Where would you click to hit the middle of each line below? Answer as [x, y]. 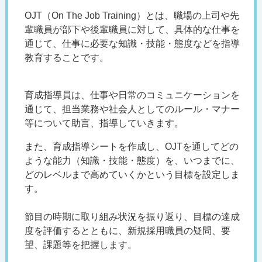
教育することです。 [66, 58]
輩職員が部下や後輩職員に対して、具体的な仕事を [132, 30]
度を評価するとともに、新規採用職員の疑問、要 [127, 231]
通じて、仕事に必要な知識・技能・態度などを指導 [132, 44]
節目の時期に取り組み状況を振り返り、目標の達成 [132, 217]
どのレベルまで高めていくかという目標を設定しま [132, 175]
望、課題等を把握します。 [80, 245]
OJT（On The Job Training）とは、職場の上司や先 [132, 16]
